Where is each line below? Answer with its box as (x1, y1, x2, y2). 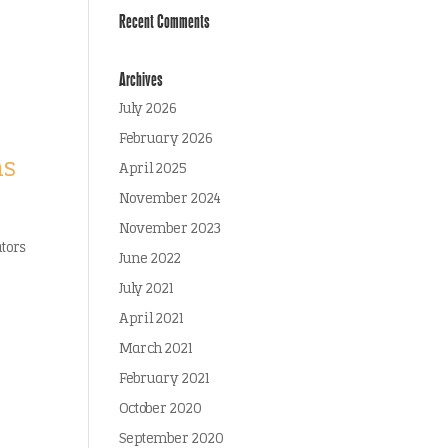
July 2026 (119, 102, 178, 117)
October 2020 (119, 402, 203, 417)
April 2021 (119, 312, 184, 327)
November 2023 (119, 222, 222, 237)
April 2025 (119, 162, 187, 177)
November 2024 (119, 192, 222, 207)
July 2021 (119, 282, 174, 297)
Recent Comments (119, 10, 211, 32)
